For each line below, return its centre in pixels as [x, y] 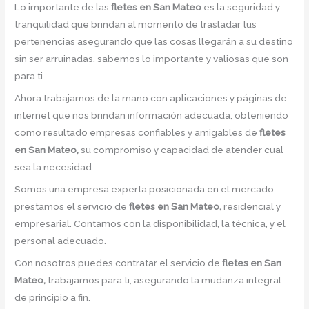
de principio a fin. [53, 297]
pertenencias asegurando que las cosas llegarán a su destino [154, 42]
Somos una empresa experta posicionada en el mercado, [146, 189]
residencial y [251, 206]
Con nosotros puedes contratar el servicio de [119, 262]
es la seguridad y [242, 7]
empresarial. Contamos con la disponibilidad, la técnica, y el [150, 223]
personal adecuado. [61, 240]
